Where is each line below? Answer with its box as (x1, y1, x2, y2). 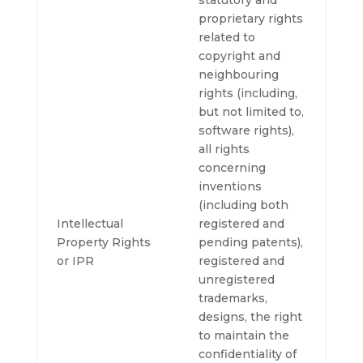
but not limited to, (198, 105, 304, 119)
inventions (198, 179, 262, 194)
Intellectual (56, 216, 123, 231)
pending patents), (198, 235, 303, 250)
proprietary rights (198, 11, 303, 26)
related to (198, 30, 255, 45)
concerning (198, 160, 266, 175)
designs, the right (198, 310, 302, 324)
